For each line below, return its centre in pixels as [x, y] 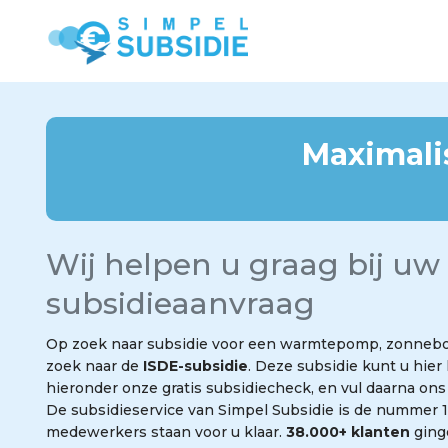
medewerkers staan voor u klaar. [166, 432]
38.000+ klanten [348, 432]
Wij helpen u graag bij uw [243, 264]
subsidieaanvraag [180, 303]
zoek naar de [94, 366]
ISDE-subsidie [195, 366]
